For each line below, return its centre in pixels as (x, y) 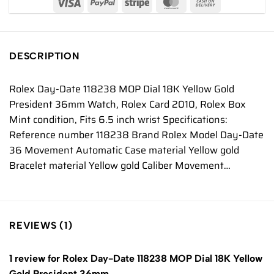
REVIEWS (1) (41, 226)
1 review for (36, 259)
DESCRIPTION (44, 56)
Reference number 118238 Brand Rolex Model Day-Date (136, 135)
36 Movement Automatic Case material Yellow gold (124, 150)
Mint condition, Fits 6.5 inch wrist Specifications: (118, 120)
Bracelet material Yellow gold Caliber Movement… (120, 166)
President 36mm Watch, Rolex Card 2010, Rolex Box (128, 105)
